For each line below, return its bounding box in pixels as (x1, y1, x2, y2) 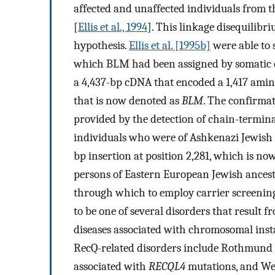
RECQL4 (149, 259, 185, 273)
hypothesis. (74, 38, 129, 52)
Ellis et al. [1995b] (129, 38, 211, 52)
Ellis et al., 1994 (78, 20, 147, 34)
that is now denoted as (74, 93, 182, 107)
